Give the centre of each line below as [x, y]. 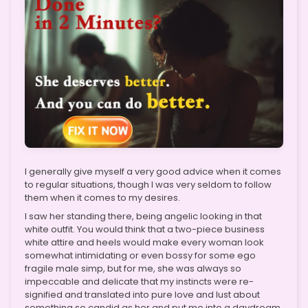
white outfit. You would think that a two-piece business [145, 229]
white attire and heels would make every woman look [144, 242]
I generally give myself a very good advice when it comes [153, 171]
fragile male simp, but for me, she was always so [133, 268]
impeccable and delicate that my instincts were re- [139, 281]
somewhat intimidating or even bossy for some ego [140, 255]
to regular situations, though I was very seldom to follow [148, 184]
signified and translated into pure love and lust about [142, 294]
